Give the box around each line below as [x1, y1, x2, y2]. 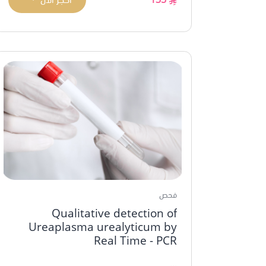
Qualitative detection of [52, 204, 177, 221]
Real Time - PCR [94, 232, 177, 248]
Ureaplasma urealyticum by [28, 218, 177, 235]
